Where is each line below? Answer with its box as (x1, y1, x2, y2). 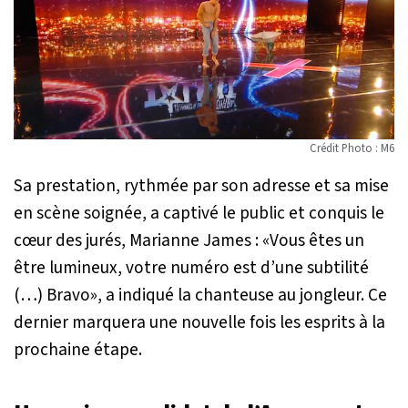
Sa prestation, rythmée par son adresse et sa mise (14, 172, 389, 199)
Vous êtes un (270, 227, 364, 253)
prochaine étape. (14, 336, 142, 362)
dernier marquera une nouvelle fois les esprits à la (14, 309, 385, 335)
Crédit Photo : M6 (310, 139, 394, 157)
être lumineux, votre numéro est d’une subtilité (14, 254, 369, 280)
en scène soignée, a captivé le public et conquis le (14, 199, 384, 226)
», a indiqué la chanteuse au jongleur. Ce (90, 281, 387, 308)
